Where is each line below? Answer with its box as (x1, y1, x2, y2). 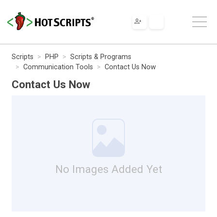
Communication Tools (23, 62, 93, 71)
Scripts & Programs (70, 52, 131, 61)
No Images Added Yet (55, 162, 162, 175)
